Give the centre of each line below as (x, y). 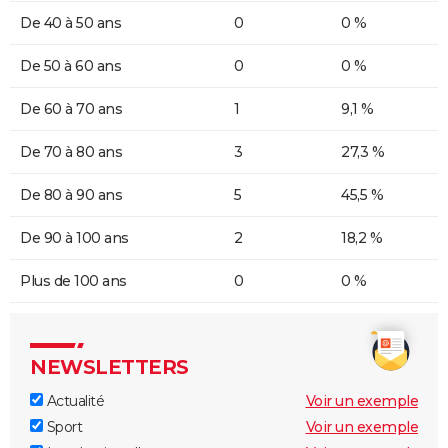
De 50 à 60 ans (70, 65)
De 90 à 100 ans (74, 237)
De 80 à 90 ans (71, 194)
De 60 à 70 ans (71, 108)
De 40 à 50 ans (70, 22)
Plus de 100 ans (73, 280)
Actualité (73, 400)
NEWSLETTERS (109, 366)
